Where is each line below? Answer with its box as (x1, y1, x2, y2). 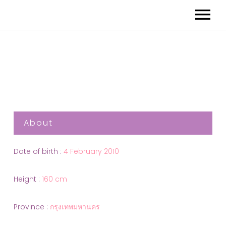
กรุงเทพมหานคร (50, 201, 100, 212)
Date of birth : (14, 146, 62, 157)
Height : (14, 174, 40, 185)
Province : (14, 201, 48, 212)
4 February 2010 (64, 146, 119, 157)
